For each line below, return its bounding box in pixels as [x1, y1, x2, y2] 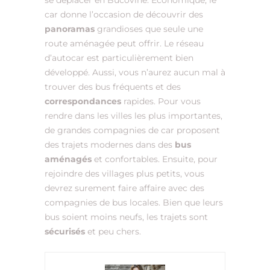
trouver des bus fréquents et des [45, 81, 181, 93]
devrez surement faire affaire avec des [45, 183, 204, 194]
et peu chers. [87, 226, 141, 237]
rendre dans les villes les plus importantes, [45, 110, 222, 122]
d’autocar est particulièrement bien [45, 52, 193, 64]
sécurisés [45, 226, 87, 237]
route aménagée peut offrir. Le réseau [45, 38, 204, 49]
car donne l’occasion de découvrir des [45, 9, 203, 20]
